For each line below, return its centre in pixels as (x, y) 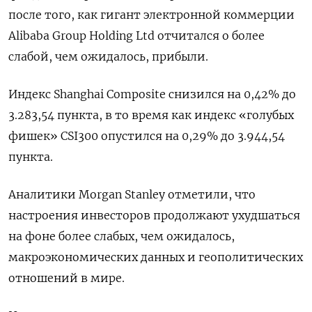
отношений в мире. (67, 278)
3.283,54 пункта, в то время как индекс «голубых (151, 115)
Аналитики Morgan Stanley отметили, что (132, 194)
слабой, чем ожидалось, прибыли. (108, 56)
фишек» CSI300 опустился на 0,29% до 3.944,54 (147, 135)
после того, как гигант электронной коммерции (151, 14)
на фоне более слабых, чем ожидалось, (122, 236)
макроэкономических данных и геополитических (156, 257)
